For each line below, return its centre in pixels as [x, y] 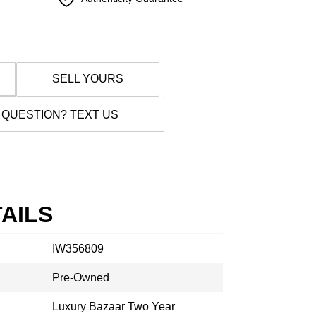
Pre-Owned [81, 278]
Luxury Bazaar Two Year [114, 306]
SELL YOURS [87, 79]
